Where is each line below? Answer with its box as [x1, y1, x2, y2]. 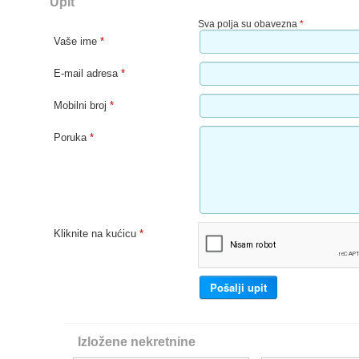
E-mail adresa [54, 67, 121, 80]
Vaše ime [54, 35, 100, 48]
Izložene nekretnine [78, 335, 196, 349]
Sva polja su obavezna [198, 18, 300, 30]
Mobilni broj [54, 99, 110, 112]
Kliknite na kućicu [54, 228, 139, 240]
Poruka [54, 131, 90, 144]
